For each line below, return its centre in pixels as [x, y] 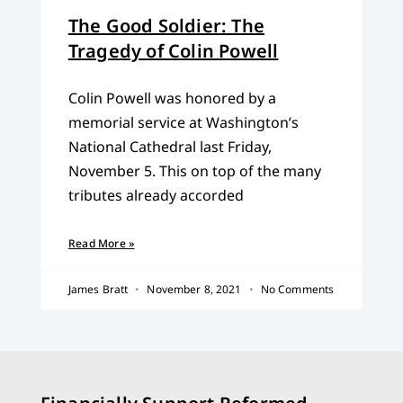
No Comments [296, 290]
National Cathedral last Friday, [170, 147]
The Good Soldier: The [166, 26]
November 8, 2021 [194, 290]
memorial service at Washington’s [183, 123]
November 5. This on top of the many [194, 171]
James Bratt [99, 290]
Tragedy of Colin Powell [173, 51]
